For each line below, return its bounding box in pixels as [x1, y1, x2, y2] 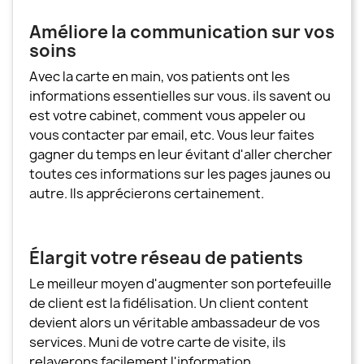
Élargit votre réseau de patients [29, 245, 303, 270]
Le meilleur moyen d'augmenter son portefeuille [29, 274, 331, 292]
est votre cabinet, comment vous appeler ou [29, 106, 305, 124]
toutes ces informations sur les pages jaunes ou [29, 164, 331, 183]
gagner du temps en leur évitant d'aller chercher [29, 145, 332, 163]
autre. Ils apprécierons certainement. [29, 184, 264, 202]
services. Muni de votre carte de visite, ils [29, 332, 286, 351]
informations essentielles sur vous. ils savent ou [29, 86, 331, 105]
